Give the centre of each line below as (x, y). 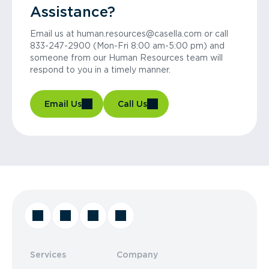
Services (48, 255)
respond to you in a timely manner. (100, 70)
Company (137, 255)
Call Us (132, 104)
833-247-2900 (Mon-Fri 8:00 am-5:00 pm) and (127, 46)
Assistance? (73, 12)
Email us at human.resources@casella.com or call (129, 34)
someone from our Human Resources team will (126, 58)
